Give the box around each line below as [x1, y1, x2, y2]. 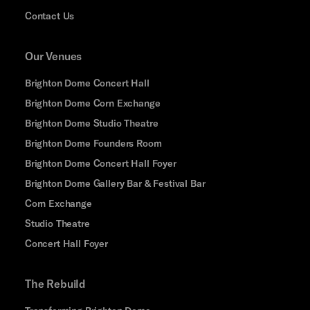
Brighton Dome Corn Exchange [24, 97, 161, 109]
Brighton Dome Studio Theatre [24, 117, 158, 129]
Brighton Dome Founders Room [24, 137, 162, 149]
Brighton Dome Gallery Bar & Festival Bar [24, 177, 206, 190]
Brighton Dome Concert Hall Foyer [24, 157, 176, 170]
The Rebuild [24, 277, 86, 291]
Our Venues [24, 49, 82, 63]
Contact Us [24, 10, 75, 22]
